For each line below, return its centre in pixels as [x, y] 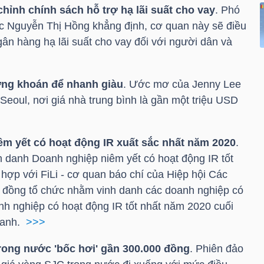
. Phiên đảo [216, 249]
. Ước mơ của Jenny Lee [182, 85]
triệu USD [215, 100]
